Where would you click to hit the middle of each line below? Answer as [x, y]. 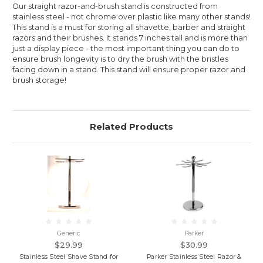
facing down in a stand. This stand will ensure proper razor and [129, 69]
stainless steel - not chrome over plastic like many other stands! [131, 16]
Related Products [131, 126]
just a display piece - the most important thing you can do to [126, 48]
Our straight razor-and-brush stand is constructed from [115, 6]
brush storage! [39, 80]
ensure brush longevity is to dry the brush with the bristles [120, 59]
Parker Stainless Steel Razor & [194, 257]
